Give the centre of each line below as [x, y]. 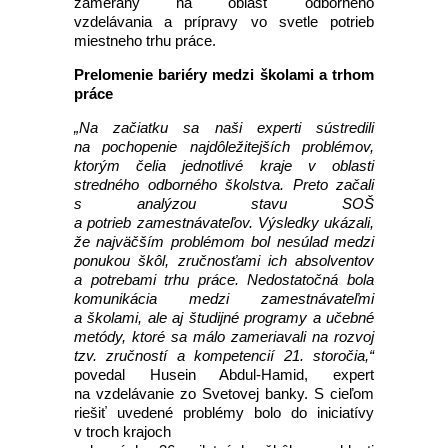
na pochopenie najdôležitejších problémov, [224, 146]
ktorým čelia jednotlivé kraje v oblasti [224, 165]
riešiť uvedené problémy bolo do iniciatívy [224, 412]
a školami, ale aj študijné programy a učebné [224, 317]
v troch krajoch [124, 431]
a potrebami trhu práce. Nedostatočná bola [224, 279]
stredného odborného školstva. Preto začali [224, 184]
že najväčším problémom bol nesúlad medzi [224, 241]
